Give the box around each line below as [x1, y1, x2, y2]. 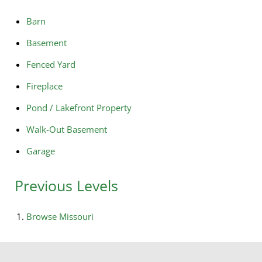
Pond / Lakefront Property [26, 102, 132, 114]
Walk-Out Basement [26, 123, 107, 136]
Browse [26, 211, 59, 223]
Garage [26, 145, 55, 157]
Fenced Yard [26, 58, 75, 71]
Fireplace [26, 80, 63, 92]
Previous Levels [15, 175, 118, 196]
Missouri [59, 211, 94, 223]
